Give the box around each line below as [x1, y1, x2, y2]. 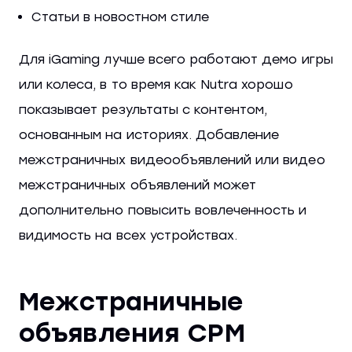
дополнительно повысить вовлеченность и [19, 203, 307, 218]
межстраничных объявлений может [19, 178, 257, 193]
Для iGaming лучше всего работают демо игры [19, 52, 333, 68]
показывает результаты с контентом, [19, 102, 268, 118]
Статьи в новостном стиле [31, 9, 209, 25]
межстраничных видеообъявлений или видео [19, 152, 325, 168]
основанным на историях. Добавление [19, 127, 280, 143]
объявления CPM [19, 318, 245, 349]
